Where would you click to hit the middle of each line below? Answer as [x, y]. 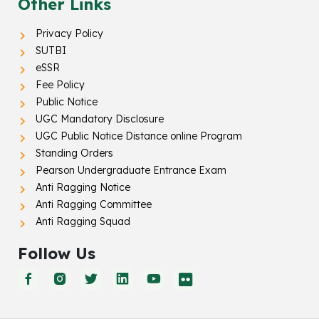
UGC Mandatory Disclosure [100, 119]
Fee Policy [60, 85]
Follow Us [57, 253]
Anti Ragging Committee [94, 205]
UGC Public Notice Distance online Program [139, 136]
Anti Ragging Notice [83, 188]
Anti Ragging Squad [83, 222]
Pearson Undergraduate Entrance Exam [131, 171]
